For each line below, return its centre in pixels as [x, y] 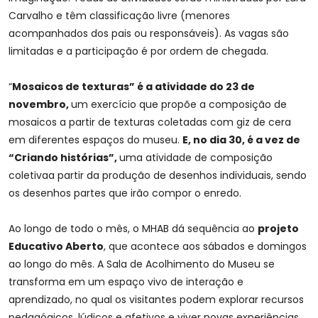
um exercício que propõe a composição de [179, 105]
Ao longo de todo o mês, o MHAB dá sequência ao [133, 229]
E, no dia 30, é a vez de [241, 140]
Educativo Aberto [56, 247]
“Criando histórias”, [64, 158]
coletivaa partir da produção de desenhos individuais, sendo [158, 176]
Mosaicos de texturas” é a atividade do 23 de [133, 87]
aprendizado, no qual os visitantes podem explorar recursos [156, 300]
